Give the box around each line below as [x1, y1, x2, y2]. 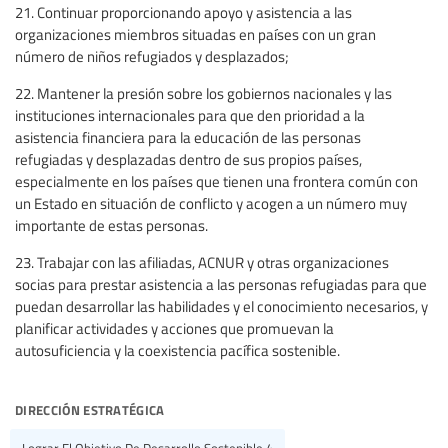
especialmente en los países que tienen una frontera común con [15, 171, 418, 192]
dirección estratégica [15, 395, 165, 422]
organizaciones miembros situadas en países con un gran [15, 24, 376, 45]
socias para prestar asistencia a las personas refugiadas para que [15, 274, 427, 295]
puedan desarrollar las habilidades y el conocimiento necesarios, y [15, 296, 428, 317]
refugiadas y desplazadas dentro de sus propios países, [15, 149, 362, 170]
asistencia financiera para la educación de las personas [15, 127, 361, 148]
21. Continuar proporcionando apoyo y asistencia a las [15, 2, 352, 23]
